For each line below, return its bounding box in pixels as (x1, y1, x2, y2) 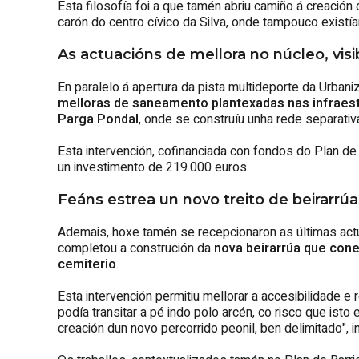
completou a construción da (58, 238, 214, 258)
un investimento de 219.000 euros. (58, 157, 249, 177)
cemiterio (58, 254, 116, 274)
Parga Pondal (58, 109, 139, 129)
